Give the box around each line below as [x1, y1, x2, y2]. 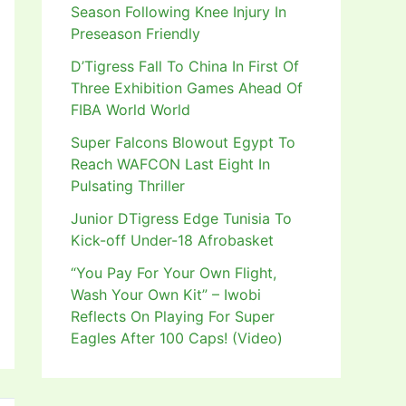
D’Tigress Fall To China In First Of [71, 57, 299, 76]
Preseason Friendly [71, 24, 200, 43]
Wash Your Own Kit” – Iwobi [71, 285, 261, 304]
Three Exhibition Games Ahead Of [71, 79, 303, 98]
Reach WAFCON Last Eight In [71, 155, 270, 174]
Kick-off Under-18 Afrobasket [71, 231, 274, 250]
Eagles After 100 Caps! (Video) [71, 329, 283, 348]
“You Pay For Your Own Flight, [71, 264, 276, 283]
